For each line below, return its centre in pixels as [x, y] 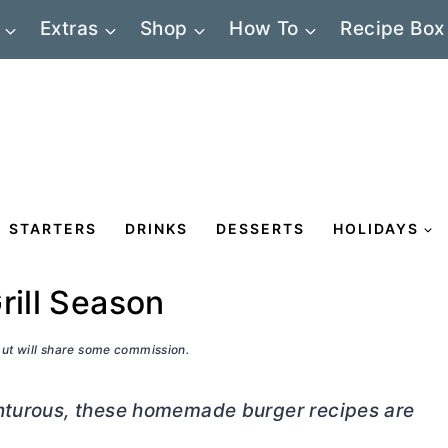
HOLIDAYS [376, 228]
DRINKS [156, 228]
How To [264, 29]
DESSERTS [260, 228]
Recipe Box [392, 29]
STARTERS [53, 228]
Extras [69, 29]
